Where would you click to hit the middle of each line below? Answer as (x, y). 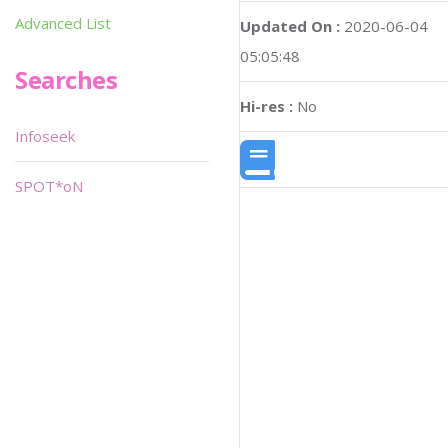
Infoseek (45, 136)
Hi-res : (266, 106)
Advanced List (63, 23)
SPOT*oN (49, 186)
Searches (66, 79)
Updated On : (290, 26)
